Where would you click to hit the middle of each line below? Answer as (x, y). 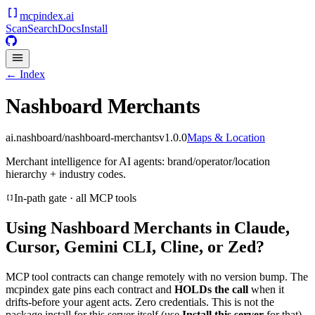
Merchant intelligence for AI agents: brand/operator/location (138, 162)
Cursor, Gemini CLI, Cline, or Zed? (135, 247)
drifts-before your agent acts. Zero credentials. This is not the (140, 302)
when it (266, 289)
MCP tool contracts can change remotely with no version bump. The (157, 277)
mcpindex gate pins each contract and (90, 289)
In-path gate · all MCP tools (75, 198)
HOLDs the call (211, 289)
